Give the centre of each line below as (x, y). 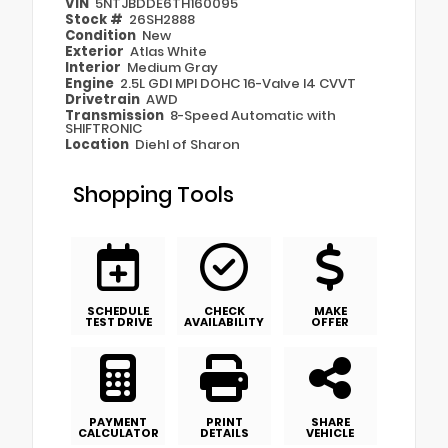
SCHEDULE (118, 311)
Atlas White (169, 52)
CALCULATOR (118, 432)
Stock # (95, 20)
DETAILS (224, 432)
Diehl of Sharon (188, 145)
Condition (102, 36)
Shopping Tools (153, 195)
